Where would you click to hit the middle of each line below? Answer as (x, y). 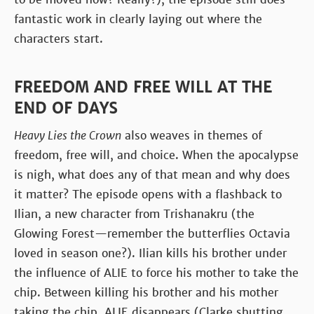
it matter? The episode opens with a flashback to (148, 194)
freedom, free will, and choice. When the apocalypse (156, 155)
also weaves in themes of (192, 135)
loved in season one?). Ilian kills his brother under (150, 253)
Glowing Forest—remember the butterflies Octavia (152, 233)
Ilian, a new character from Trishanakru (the (134, 214)
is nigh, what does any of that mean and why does (152, 175)
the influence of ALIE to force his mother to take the (156, 273)
